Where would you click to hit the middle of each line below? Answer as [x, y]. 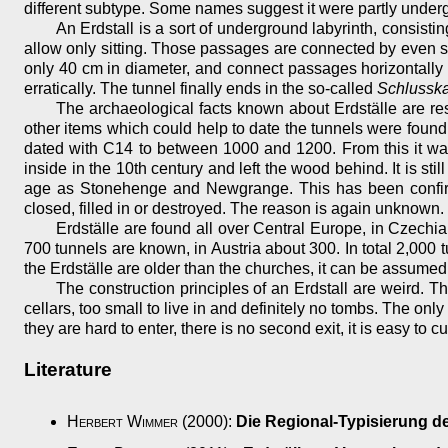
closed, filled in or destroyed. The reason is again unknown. [234, 208]
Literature [68, 369]
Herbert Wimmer [123, 422]
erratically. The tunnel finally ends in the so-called [200, 88]
